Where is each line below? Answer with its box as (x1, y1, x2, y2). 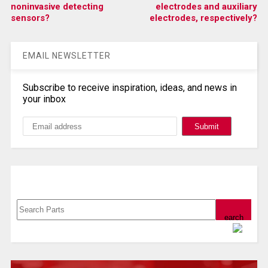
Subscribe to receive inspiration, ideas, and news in (22, 82, 237, 94)
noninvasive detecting (10, 1, 103, 13)
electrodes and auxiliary (156, 1, 258, 13)
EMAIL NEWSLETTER (22, 51, 111, 61)
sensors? (10, 13, 50, 24)
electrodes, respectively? (150, 13, 258, 24)
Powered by (186, 224, 232, 234)
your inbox (22, 93, 66, 105)
